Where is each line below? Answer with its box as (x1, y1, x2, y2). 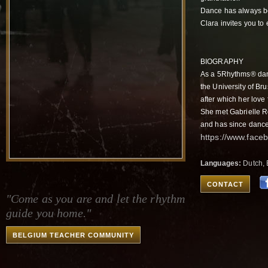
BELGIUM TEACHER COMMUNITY (13, 232, 134, 239)
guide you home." (6, 206, 91, 220)
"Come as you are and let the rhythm (6, 192, 185, 205)
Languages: (200, 159, 242, 167)
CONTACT (207, 180, 243, 188)
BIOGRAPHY (200, 57, 244, 66)
